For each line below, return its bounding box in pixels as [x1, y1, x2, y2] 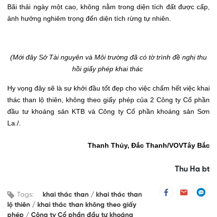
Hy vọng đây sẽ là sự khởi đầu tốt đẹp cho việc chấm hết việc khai [7, 84, 210, 93]
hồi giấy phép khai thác [72, 65, 145, 73]
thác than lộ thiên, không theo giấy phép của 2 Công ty [7, 96, 183, 104]
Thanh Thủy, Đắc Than [88, 141, 163, 150]
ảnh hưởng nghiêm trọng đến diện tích [7, 15, 125, 23]
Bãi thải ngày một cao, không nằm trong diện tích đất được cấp [7, 3, 208, 11]
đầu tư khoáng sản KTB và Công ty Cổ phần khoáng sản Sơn [7, 108, 210, 116]
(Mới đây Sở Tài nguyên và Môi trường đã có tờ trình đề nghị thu [10, 53, 207, 62]
